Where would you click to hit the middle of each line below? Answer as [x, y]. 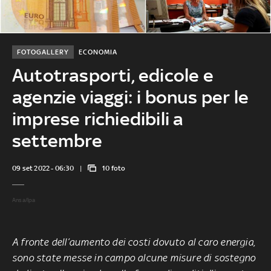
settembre [57, 140]
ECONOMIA [98, 52]
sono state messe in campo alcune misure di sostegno [134, 257]
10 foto [114, 168]
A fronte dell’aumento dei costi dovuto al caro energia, [134, 242]
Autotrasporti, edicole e [113, 75]
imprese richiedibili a [98, 119]
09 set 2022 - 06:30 [43, 168]
